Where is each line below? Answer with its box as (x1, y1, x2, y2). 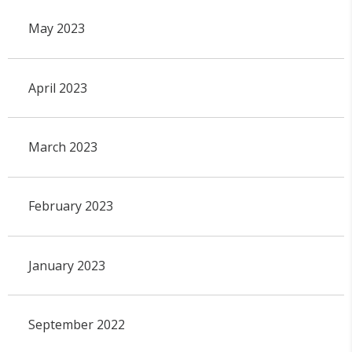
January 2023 (27, 256, 105, 274)
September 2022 (27, 316, 125, 334)
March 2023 (27, 137, 97, 156)
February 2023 (27, 197, 113, 215)
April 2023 (27, 79, 87, 97)
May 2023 (27, 20, 85, 38)
